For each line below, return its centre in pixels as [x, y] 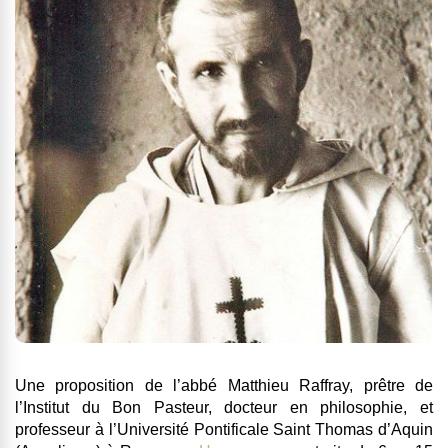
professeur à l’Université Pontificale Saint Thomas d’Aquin [224, 430]
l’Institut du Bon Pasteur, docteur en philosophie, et [224, 408]
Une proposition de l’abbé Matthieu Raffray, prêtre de [224, 386]
